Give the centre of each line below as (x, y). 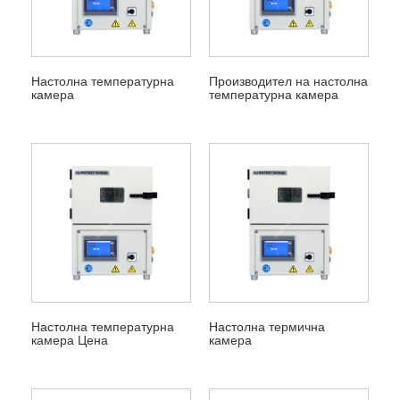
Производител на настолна (288, 82)
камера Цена (69, 341)
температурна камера (273, 95)
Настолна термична (267, 327)
